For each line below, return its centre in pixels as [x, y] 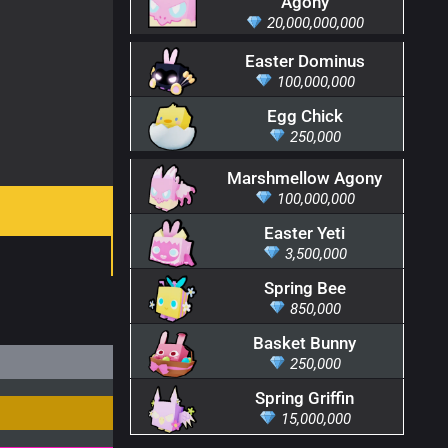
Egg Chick [304, 115]
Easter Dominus [304, 60]
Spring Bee [304, 287]
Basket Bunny [305, 343]
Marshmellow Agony [305, 177]
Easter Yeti [305, 232]
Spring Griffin [305, 398]
